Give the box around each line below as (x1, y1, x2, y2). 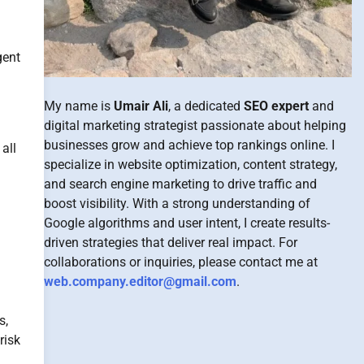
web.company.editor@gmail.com (43, 274, 236, 290)
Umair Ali (113, 98, 168, 115)
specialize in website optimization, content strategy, (43, 157, 337, 173)
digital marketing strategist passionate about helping (43, 118, 346, 134)
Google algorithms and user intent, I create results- (43, 215, 330, 232)
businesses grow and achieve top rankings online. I (43, 137, 335, 154)
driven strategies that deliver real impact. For (43, 235, 297, 251)
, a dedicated (167, 98, 244, 115)
